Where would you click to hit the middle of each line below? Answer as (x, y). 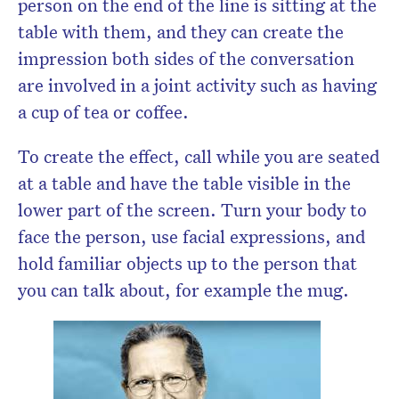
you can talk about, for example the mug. (186, 290)
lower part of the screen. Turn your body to (192, 210)
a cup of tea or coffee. (106, 112)
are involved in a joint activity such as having (197, 85)
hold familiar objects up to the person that (187, 263)
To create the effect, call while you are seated (199, 156)
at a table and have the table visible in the (184, 183)
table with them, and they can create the (181, 32)
